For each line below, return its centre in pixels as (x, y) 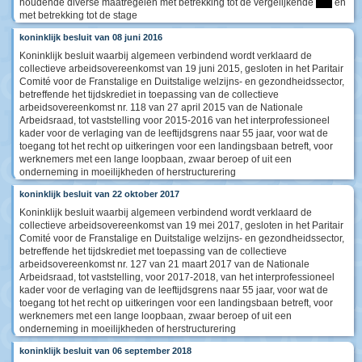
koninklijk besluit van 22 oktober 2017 (99, 194)
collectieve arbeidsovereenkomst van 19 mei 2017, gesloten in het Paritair (181, 225)
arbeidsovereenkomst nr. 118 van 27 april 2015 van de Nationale (161, 107)
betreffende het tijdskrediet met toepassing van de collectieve (153, 251)
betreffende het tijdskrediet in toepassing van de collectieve (149, 94)
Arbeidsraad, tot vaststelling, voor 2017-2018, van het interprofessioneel (177, 277)
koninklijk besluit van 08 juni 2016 (91, 37)
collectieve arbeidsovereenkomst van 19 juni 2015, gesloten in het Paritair (181, 68)
